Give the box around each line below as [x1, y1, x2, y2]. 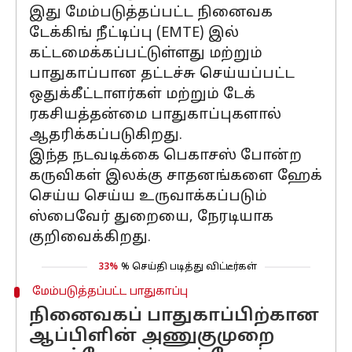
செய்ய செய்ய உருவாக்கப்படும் [29, 188, 267, 206]
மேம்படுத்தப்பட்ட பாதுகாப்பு [31, 285, 188, 299]
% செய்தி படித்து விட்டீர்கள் [121, 262, 257, 273]
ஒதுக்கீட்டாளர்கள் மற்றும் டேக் [29, 86, 255, 104]
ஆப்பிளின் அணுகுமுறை [29, 326, 274, 347]
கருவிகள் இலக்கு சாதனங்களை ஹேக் [29, 167, 322, 185]
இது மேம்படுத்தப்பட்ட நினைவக [29, 4, 273, 22]
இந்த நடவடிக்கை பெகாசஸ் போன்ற [29, 147, 302, 165]
